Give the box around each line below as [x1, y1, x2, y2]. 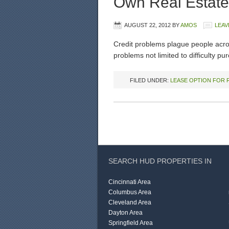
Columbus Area [108, 189, 151, 196]
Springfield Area [108, 219, 153, 226]
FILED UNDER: [130, 77, 170, 83]
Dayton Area [108, 209, 143, 216]
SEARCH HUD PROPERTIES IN [108, 157, 212, 165]
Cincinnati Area [108, 178, 151, 186]
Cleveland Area [108, 199, 151, 206]
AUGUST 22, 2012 [124, 22, 171, 28]
